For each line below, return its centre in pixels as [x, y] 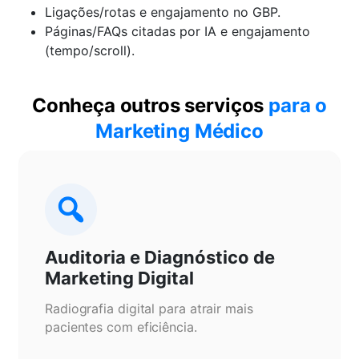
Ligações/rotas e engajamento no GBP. [163, 12]
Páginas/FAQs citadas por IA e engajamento [177, 31]
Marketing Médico [179, 131]
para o [298, 105]
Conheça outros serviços [150, 105]
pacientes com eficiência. [121, 327]
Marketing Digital [119, 278]
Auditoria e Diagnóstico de [160, 257]
